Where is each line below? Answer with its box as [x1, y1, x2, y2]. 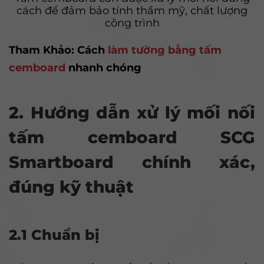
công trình [104, 16, 160, 29]
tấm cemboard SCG [9, 127, 255, 147]
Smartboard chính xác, [9, 151, 255, 172]
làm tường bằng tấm [108, 43, 222, 57]
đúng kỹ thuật [9, 176, 134, 197]
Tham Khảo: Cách [9, 43, 108, 57]
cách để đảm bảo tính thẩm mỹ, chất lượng [16, 4, 247, 17]
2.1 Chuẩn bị [9, 226, 100, 243]
